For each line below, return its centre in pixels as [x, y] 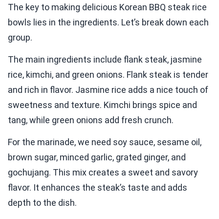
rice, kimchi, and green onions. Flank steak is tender [108, 75]
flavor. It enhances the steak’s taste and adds [98, 188]
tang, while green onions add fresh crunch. [91, 120]
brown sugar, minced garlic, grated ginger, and [97, 157]
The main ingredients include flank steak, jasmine [105, 60]
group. [20, 38]
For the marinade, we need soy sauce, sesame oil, [105, 142]
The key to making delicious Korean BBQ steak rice [107, 7]
